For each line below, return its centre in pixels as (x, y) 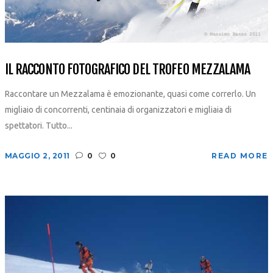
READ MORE (240, 156)
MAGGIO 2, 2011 (37, 156)
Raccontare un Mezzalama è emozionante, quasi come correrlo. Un (130, 94)
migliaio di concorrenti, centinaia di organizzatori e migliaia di (118, 110)
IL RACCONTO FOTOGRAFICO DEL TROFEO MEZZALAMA (127, 69)
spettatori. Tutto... (38, 126)
